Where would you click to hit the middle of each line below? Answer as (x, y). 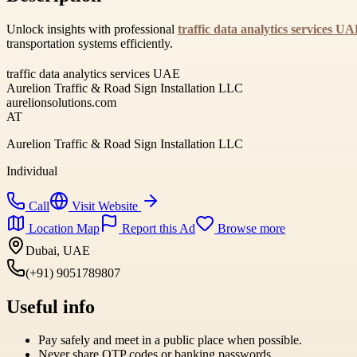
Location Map (63, 228)
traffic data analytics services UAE (93, 73)
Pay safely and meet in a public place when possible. (170, 340)
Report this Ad (157, 228)
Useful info (51, 306)
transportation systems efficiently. (90, 43)
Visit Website (105, 206)
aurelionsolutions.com (61, 102)
